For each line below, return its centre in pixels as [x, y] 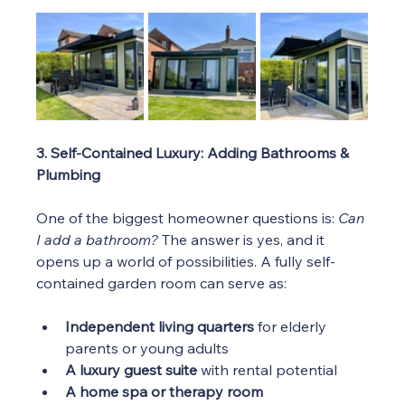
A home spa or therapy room [165, 392]
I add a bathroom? [98, 240]
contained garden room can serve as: [162, 283]
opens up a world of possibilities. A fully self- [186, 262]
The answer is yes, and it [244, 240]
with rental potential [268, 370]
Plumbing [69, 175]
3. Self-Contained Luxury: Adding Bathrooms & [195, 153]
